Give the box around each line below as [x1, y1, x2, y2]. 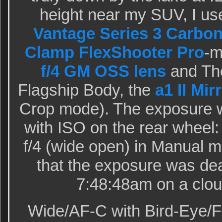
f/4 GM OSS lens [40, 62, 166, 80]
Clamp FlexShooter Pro [25, 43, 204, 61]
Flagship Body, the [17, 81, 155, 99]
